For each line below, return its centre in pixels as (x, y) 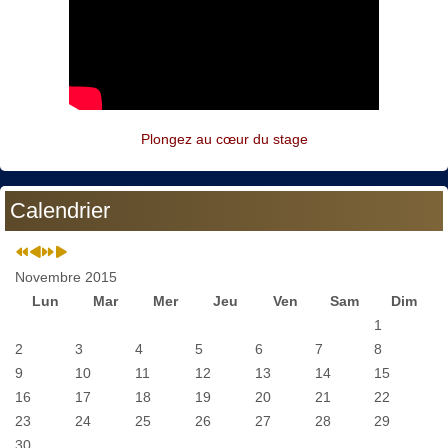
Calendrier (60, 211)
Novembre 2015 (66, 277)
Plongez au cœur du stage (224, 139)
